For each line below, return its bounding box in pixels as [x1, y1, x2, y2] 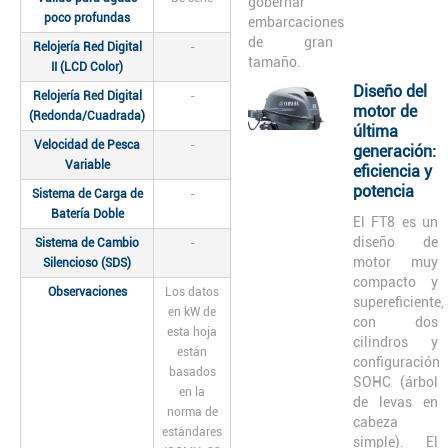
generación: [353, 141, 436, 161]
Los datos [165, 284, 219, 299]
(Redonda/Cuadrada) [29, 108, 145, 123]
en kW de [168, 304, 216, 319]
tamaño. [248, 53, 301, 70]
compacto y [353, 273, 438, 290]
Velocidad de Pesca [34, 137, 140, 152]
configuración [353, 353, 440, 370]
